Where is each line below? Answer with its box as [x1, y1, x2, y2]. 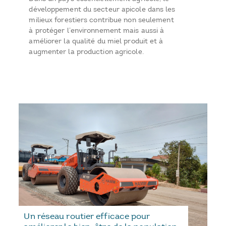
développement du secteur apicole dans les [29, 5, 176, 14]
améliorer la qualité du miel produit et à [29, 36, 163, 45]
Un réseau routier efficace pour [24, 211, 150, 221]
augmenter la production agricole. [29, 47, 144, 56]
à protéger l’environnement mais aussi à [29, 26, 164, 35]
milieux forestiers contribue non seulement [29, 15, 174, 24]
